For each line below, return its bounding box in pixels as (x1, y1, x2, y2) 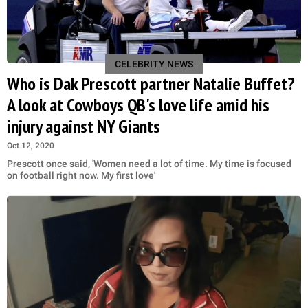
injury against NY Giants (7, 114, 160, 137)
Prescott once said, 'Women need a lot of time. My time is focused (7, 157, 291, 169)
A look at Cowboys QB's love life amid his (7, 93, 269, 116)
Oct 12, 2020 (7, 140, 54, 151)
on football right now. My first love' (7, 169, 155, 181)
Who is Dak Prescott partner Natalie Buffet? (7, 71, 295, 95)
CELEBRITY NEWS (115, 58, 193, 69)
